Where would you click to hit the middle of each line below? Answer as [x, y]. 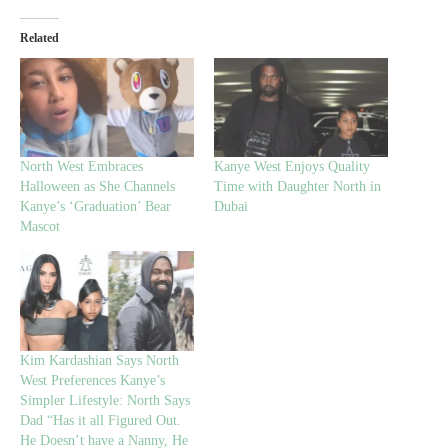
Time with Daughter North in [297, 187]
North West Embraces [81, 167]
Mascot [40, 227]
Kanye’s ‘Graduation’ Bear [95, 207]
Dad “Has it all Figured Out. [100, 420]
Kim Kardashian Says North [99, 360]
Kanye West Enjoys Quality [292, 167]
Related [39, 37]
